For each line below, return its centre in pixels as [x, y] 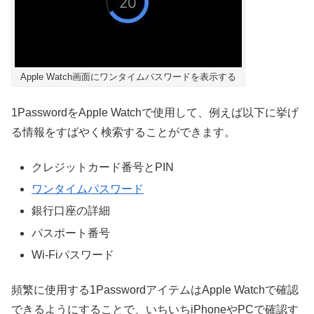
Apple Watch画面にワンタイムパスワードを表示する [128, 77]
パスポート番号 [71, 233]
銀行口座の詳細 [71, 211]
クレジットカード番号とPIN [103, 168]
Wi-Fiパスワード [73, 254]
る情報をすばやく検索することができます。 [123, 132]
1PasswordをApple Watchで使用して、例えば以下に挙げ [155, 112]
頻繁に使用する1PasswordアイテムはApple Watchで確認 [155, 290]
